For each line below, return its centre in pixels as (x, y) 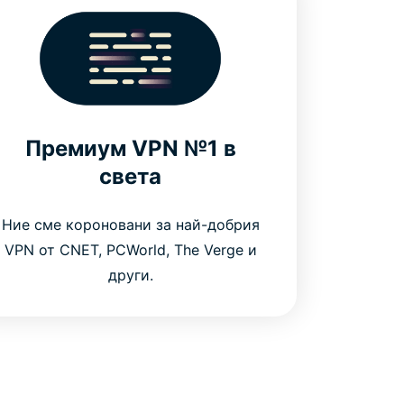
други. (130, 275)
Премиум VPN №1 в (130, 148)
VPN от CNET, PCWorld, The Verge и (130, 249)
